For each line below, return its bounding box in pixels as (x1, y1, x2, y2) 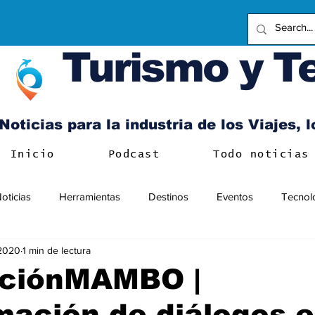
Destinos (148, 190, 188, 202)
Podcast (108, 149, 160, 160)
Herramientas (59, 190, 120, 202)
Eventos (217, 190, 253, 202)
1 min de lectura (22, 244, 91, 256)
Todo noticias (213, 149, 309, 160)
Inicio (10, 149, 55, 160)
